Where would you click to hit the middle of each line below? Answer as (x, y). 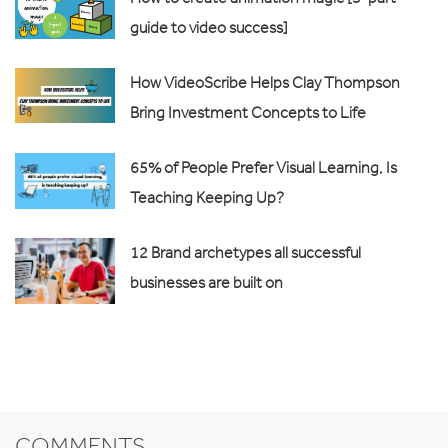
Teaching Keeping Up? (207, 197)
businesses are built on (206, 282)
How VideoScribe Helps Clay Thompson (265, 82)
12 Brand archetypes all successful (245, 252)
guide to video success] (209, 27)
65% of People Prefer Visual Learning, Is (263, 167)
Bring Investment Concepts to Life (248, 112)
